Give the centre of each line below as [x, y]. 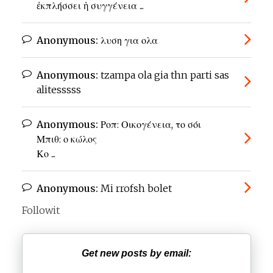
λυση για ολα [128, 41]
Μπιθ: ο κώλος [67, 139]
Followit [41, 211]
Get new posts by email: [136, 253]
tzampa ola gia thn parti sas [164, 75]
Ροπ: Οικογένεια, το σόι [150, 125]
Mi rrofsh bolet [135, 189]
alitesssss [59, 90]
